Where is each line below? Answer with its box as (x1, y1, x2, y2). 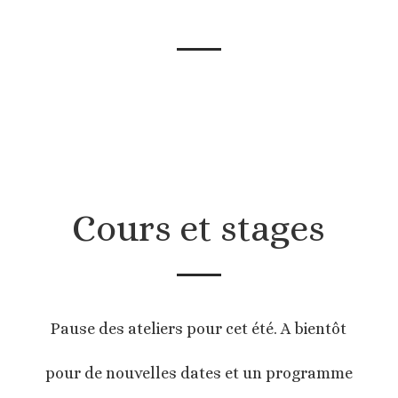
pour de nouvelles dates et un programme (44, 364, 353, 383)
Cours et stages (72, 207, 326, 251)
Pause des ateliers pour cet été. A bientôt (51, 320, 347, 338)
